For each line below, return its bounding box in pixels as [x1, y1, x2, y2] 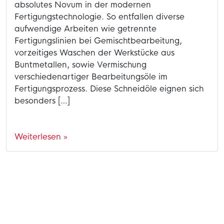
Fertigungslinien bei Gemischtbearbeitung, [14, 35, 182, 46]
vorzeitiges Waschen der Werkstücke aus [14, 47, 174, 58]
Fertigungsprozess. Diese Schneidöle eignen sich [14, 83, 203, 94]
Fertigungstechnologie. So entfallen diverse [14, 11, 184, 22]
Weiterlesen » [14, 131, 67, 142]
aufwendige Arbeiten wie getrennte [14, 23, 156, 34]
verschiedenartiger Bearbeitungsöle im [14, 71, 167, 82]
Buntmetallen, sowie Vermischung [14, 59, 146, 70]
